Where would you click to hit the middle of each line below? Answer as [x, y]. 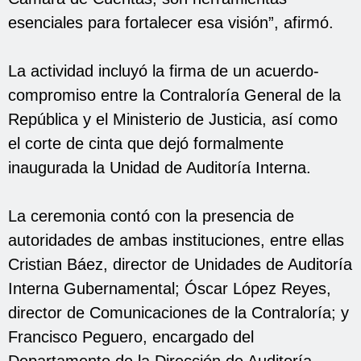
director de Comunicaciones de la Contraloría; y [178, 312]
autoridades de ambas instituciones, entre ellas [176, 240]
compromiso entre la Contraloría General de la [174, 95]
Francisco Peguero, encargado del [131, 336]
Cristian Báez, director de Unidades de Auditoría [180, 264]
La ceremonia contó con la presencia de [151, 216]
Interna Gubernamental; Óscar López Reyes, [170, 288]
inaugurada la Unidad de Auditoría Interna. [160, 167]
